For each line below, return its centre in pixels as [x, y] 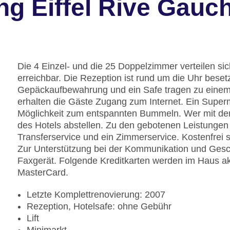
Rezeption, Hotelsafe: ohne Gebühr [99, 207]
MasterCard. [43, 173]
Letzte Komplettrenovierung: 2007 [96, 195]
